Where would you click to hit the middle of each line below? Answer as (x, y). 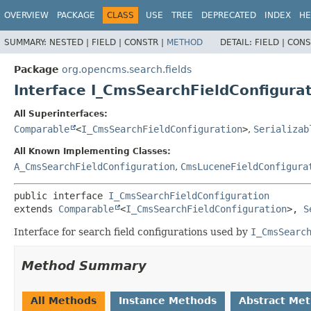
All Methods (64, 300)
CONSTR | (145, 42)
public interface (61, 195)
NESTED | (70, 42)
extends (36, 209)
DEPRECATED (229, 15)
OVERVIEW (26, 15)
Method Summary (84, 265)
